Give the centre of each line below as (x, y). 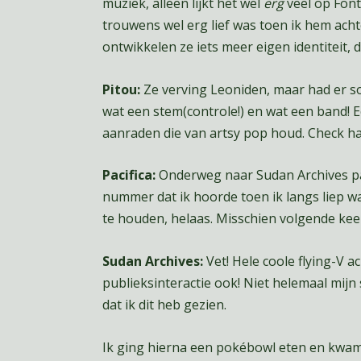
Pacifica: (130, 175)
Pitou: (122, 89)
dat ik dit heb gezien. (164, 305)
